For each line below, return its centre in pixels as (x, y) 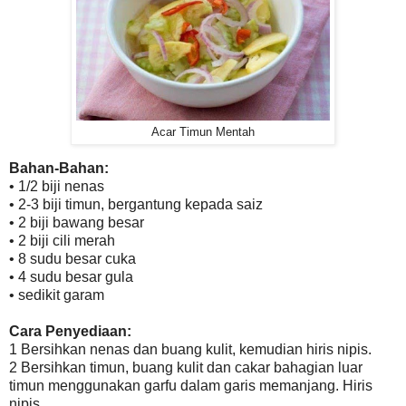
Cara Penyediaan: (70, 331)
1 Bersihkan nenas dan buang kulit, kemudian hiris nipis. (190, 349)
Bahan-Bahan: (59, 168)
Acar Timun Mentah (203, 132)
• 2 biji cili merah (62, 240)
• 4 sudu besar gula (71, 276)
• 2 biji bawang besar (77, 222)
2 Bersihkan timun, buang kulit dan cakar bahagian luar (186, 367)
